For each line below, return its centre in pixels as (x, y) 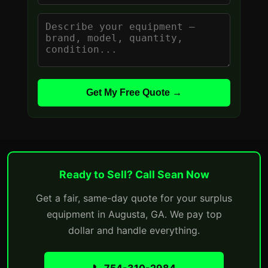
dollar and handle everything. (134, 230)
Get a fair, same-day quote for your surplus (134, 198)
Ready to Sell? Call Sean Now (134, 174)
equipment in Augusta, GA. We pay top (134, 214)
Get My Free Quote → (134, 92)
